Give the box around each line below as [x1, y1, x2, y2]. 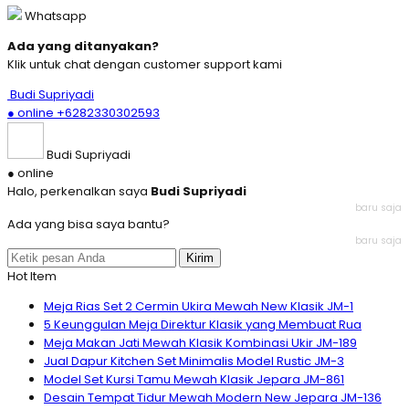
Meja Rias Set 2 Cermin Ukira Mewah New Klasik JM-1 [44, 298, 353, 315]
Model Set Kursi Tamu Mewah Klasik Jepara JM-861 [44, 371, 344, 388]
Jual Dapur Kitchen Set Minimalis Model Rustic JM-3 [44, 352, 344, 370]
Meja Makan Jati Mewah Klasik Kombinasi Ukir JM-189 [44, 334, 357, 351]
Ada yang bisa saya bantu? [7, 215, 170, 233]
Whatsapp [22, 7, 87, 25]
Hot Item [7, 267, 57, 285]
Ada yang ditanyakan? [7, 37, 159, 55]
